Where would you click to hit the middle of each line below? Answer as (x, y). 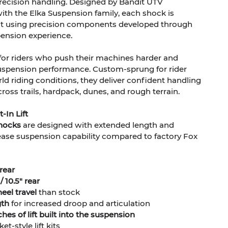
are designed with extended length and (97, 125)
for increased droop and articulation (80, 203)
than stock (58, 192)
